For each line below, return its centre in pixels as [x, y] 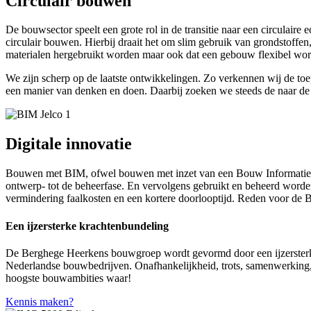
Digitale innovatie [69, 144]
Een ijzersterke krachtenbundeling [87, 226]
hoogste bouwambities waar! [70, 278]
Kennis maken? [40, 301]
